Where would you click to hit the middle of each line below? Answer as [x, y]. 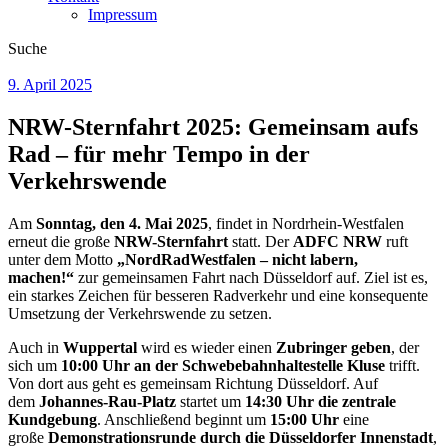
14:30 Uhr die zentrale [320, 401]
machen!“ [41, 277]
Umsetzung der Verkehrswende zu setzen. [140, 313]
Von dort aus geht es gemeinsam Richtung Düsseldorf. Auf [193, 383]
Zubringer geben [333, 347]
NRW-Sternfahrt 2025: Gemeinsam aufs [213, 126]
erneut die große [61, 241]
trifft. [402, 365]
